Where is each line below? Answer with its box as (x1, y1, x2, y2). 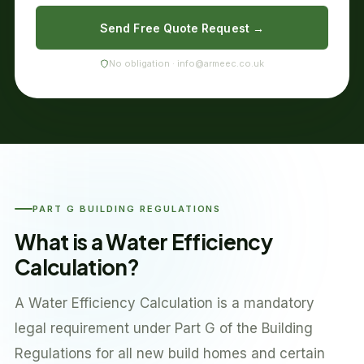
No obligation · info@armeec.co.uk (109, 58, 264, 69)
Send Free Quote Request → (100, 20, 264, 35)
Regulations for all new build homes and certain (15, 345, 325, 362)
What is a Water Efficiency (15, 228, 273, 255)
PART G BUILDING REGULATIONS (32, 203, 222, 214)
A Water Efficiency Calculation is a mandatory (15, 295, 314, 311)
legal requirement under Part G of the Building (15, 320, 313, 336)
